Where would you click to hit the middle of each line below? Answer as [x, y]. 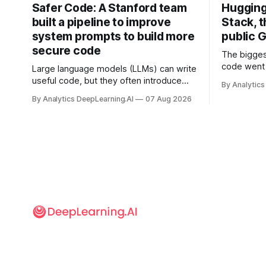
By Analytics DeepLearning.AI [83, 99]
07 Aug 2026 [169, 99]
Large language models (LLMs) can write [114, 69]
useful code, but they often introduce [107, 80]
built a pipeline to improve [101, 22]
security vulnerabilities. [77, 92]
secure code [66, 50]
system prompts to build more [113, 36]
